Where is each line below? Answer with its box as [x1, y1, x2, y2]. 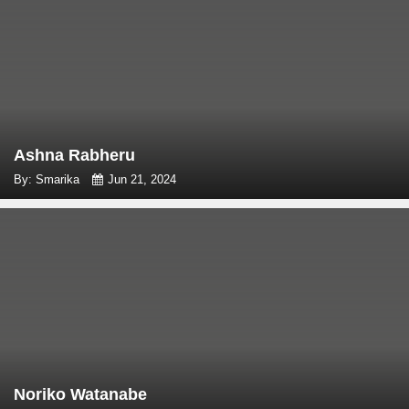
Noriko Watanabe [14, 385, 147, 404]
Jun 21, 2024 [108, 173, 176, 186]
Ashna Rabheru [14, 146, 135, 164]
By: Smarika [14, 173, 83, 186]
